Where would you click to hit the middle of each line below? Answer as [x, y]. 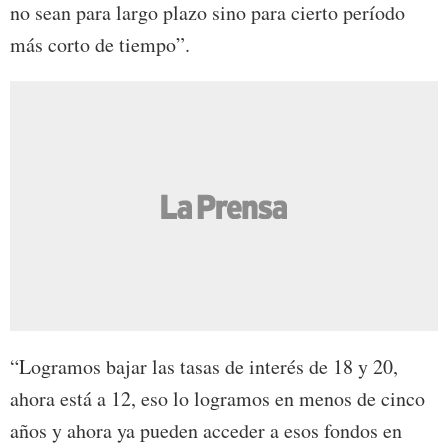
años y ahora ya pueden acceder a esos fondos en [206, 431]
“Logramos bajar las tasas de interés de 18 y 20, [204, 367]
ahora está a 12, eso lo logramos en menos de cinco [217, 399]
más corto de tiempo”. [100, 45]
